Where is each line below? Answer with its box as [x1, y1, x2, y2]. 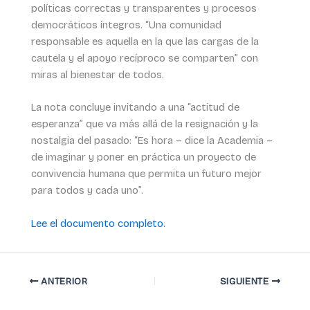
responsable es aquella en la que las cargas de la [30, 35, 259, 48]
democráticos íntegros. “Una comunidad [30, 19, 221, 32]
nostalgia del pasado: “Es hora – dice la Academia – [30, 134, 273, 147]
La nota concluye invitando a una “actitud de [30, 101, 239, 114]
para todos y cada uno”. [30, 184, 143, 197]
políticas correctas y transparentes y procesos [30, 2, 257, 15]
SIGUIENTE [219, 275, 272, 288]
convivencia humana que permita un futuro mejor [30, 167, 262, 181]
